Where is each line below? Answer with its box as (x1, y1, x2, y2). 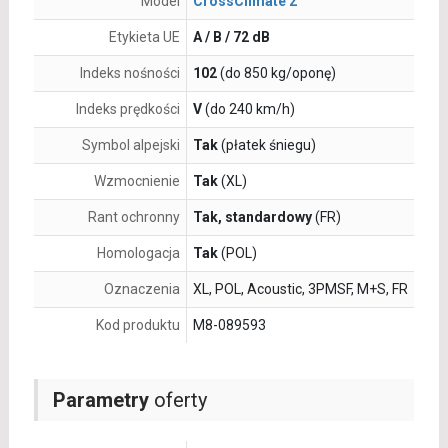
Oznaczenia (103, 281, 180, 298)
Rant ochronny (87, 209, 180, 226)
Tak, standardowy (192, 209, 312, 226)
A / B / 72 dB (192, 29, 270, 46)
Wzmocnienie (93, 173, 180, 190)
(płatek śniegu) (217, 137, 316, 154)
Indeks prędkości (75, 101, 180, 118)
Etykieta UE (108, 29, 180, 46)
